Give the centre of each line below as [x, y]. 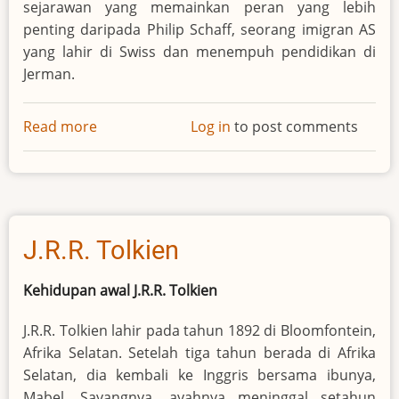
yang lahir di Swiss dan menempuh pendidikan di [199, 52]
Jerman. [49, 74]
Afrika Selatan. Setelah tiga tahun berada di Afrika [199, 352]
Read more [60, 127]
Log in [211, 127]
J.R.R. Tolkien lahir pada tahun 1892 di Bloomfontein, [199, 330]
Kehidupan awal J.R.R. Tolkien [120, 291]
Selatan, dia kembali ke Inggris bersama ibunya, [199, 375]
